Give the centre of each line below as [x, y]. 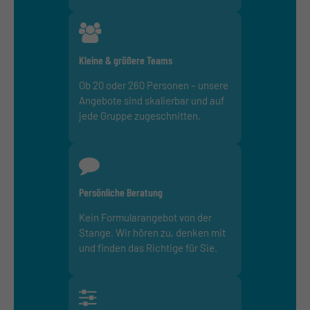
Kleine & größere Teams [126, 60]
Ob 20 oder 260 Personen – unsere [154, 85]
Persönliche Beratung [121, 192]
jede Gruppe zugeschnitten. [140, 115]
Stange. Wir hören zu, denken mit [152, 232]
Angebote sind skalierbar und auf [152, 100]
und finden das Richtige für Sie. [148, 247]
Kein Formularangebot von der [145, 217]
